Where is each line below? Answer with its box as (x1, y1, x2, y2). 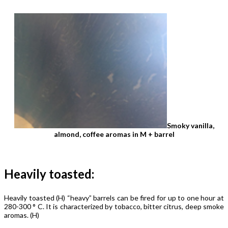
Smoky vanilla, (166, 121, 214, 130)
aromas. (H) (4, 210, 39, 219)
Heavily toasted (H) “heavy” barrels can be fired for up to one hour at (4, 193, 224, 202)
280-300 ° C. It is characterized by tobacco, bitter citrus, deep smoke (4, 202, 224, 211)
